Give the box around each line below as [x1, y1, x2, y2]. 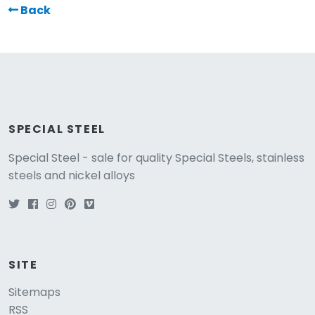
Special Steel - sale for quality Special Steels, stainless [8, 149, 304, 166]
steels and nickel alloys [8, 167, 135, 184]
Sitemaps [8, 283, 60, 300]
